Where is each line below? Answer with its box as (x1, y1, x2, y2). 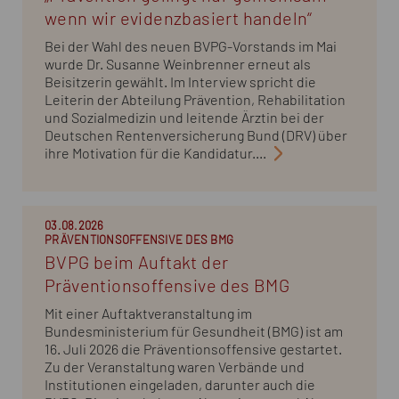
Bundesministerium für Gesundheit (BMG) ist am (45, 324, 343, 339)
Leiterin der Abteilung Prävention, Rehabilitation (45, 93, 346, 108)
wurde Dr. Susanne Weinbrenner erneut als (45, 57, 311, 72)
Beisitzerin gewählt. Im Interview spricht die (45, 75, 316, 90)
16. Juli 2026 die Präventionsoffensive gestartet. (45, 342, 342, 357)
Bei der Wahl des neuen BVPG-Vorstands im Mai (45, 39, 337, 54)
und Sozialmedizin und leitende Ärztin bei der (45, 110, 324, 126)
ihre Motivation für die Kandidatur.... (45, 146, 266, 161)
